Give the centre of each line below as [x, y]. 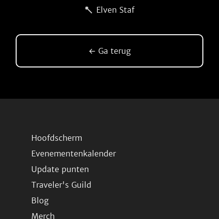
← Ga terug [109, 51]
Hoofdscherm [57, 138]
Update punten [60, 169]
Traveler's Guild [61, 185]
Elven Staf [115, 10]
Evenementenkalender [74, 153]
